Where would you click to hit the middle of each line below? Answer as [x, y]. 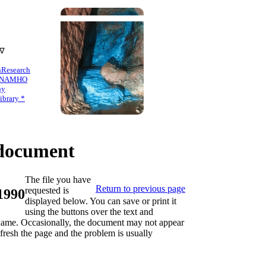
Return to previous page [140, 189]
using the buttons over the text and [89, 212]
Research [16, 70]
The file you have [58, 180]
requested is [47, 191]
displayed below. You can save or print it [101, 201]
